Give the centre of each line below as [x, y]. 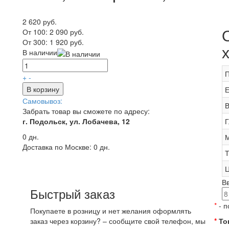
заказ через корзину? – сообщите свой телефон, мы [118, 221]
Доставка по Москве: [57, 146]
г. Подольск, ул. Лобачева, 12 [76, 121]
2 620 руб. [40, 22]
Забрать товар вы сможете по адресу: [86, 111]
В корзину [43, 89]
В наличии [40, 52]
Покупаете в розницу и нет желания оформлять [111, 211]
